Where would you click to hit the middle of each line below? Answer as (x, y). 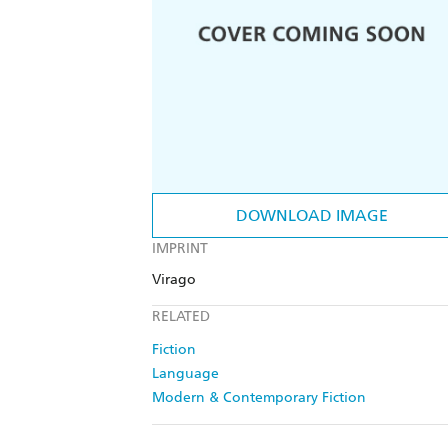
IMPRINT (180, 249)
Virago (174, 280)
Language (185, 374)
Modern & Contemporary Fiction (259, 398)
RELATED (181, 317)
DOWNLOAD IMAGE (312, 216)
